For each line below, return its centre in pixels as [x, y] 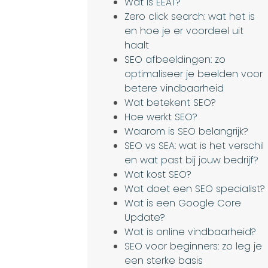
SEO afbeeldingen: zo [175, 60]
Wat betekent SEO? [170, 103]
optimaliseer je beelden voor [194, 74]
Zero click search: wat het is [190, 16]
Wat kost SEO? [158, 174]
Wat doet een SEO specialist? [195, 189]
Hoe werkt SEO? [161, 117]
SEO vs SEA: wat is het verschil [194, 146]
